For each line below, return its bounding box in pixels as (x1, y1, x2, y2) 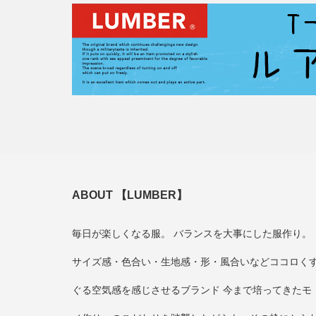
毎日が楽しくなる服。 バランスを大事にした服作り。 (72, 228, 312, 239)
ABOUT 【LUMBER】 (72, 189, 188, 201)
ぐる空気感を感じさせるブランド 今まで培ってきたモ (72, 284, 312, 296)
